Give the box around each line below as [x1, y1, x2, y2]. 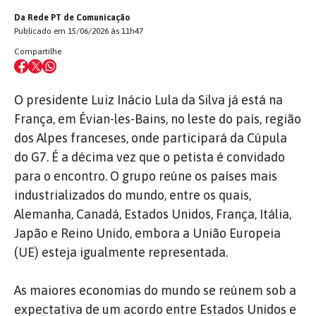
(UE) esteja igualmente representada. [14, 245, 228, 260]
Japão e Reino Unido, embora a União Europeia [14, 226, 281, 241]
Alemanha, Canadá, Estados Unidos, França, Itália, [14, 207, 291, 221]
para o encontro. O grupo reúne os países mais [14, 169, 277, 183]
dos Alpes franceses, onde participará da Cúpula [14, 130, 287, 145]
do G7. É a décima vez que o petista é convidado [14, 150, 285, 164]
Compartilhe [14, 47, 61, 56]
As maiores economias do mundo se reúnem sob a [14, 283, 296, 298]
